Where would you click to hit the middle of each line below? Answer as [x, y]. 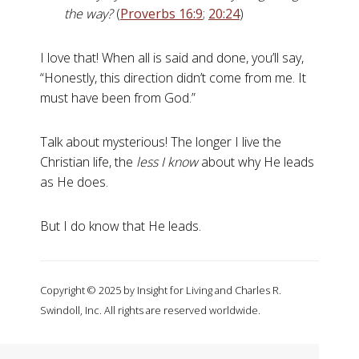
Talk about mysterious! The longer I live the [161, 142]
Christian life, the [87, 162]
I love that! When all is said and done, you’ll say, [172, 58]
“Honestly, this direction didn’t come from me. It [173, 78]
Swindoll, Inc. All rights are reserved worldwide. [150, 311]
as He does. [74, 182]
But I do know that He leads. [121, 226]
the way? [89, 14]
